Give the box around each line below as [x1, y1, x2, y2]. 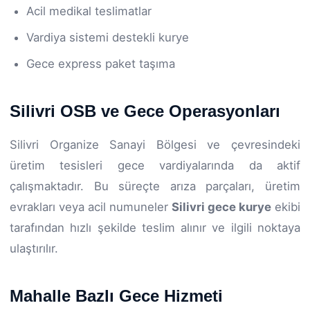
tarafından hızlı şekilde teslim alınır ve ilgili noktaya [10, 220, 300, 235]
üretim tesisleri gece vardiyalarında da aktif [10, 158, 300, 172]
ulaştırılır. [10, 241, 58, 255]
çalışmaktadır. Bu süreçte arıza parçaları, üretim [10, 179, 300, 193]
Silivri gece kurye [172, 199, 271, 214]
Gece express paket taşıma [26, 56, 175, 71]
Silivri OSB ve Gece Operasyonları [10, 101, 280, 120]
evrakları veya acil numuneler [10, 199, 172, 214]
